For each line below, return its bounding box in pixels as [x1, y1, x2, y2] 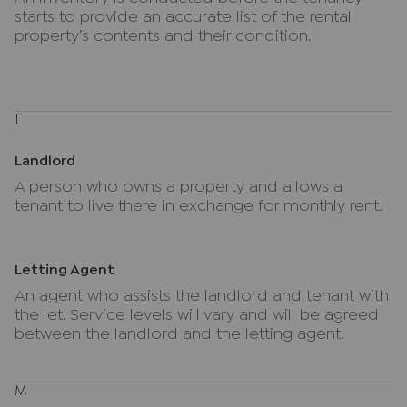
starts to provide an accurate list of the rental [15, 11, 352, 25]
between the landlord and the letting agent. [15, 328, 344, 342]
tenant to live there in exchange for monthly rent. [15, 200, 382, 213]
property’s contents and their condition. [15, 30, 312, 44]
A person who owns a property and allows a [15, 181, 342, 194]
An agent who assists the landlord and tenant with [15, 290, 389, 303]
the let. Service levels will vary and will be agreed [15, 309, 379, 323]
